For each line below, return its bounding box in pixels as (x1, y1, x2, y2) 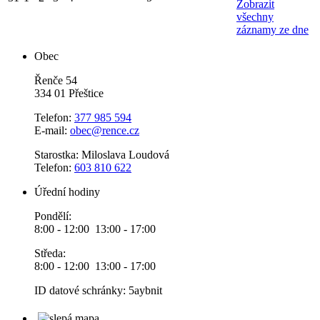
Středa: (34, 246, 66, 259)
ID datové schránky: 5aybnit (34, 284, 162, 296)
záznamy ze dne (236, 23, 309, 36)
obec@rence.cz (70, 124, 139, 136)
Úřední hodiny (34, 185, 100, 198)
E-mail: (34, 124, 70, 136)
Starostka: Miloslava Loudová (34, 148, 169, 161)
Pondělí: (34, 209, 71, 222)
